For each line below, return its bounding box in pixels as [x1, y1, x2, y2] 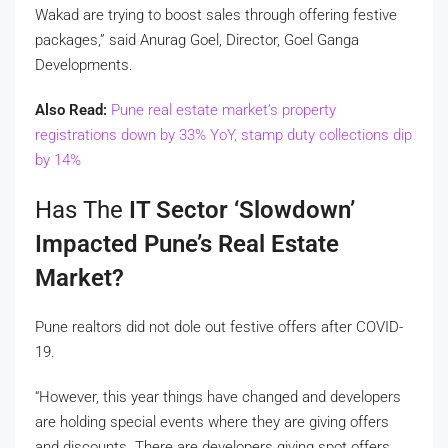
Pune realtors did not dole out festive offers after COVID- [35, 317, 403, 336]
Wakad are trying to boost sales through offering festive [35, 5, 397, 24]
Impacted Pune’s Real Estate [35, 229, 339, 258]
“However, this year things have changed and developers [35, 387, 401, 406]
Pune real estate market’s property [111, 100, 336, 119]
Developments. [35, 55, 133, 74]
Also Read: [35, 100, 111, 119]
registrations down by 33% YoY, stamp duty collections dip [35, 125, 412, 144]
